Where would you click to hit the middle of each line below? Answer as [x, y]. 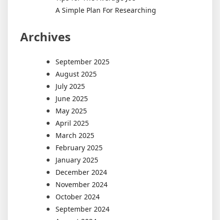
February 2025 [79, 147]
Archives [45, 36]
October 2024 [78, 196]
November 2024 [82, 184]
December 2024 [81, 172]
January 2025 [77, 160]
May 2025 [71, 110]
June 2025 [72, 98]
